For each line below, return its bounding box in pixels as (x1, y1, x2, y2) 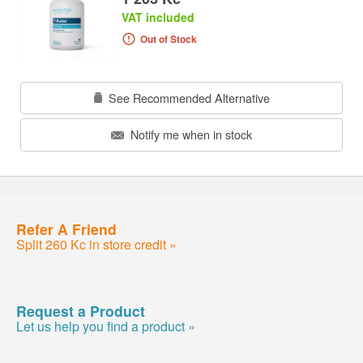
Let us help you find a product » (16, 316, 195, 335)
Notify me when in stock (127, 126, 252, 143)
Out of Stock (139, 32, 197, 47)
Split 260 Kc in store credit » (16, 234, 177, 254)
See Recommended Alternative (105, 88, 270, 106)
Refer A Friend (16, 218, 117, 239)
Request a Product (16, 300, 145, 321)
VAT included (122, 9, 194, 26)
